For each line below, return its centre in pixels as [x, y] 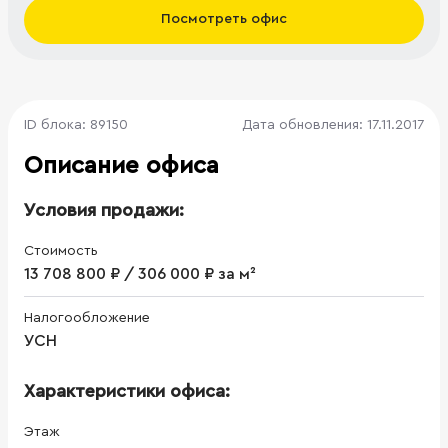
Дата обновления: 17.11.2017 [333, 124]
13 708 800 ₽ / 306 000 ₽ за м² [140, 273]
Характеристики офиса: [127, 390]
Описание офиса [121, 165]
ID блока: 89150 [76, 124]
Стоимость [61, 250]
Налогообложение [87, 317]
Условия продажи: [104, 209]
